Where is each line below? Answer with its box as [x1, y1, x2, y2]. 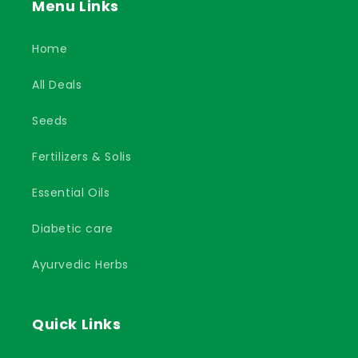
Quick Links [32, 314, 121, 334]
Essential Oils [32, 185, 110, 201]
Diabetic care [32, 221, 113, 237]
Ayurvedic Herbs [32, 257, 129, 272]
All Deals [32, 77, 82, 93]
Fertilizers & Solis [32, 149, 132, 165]
